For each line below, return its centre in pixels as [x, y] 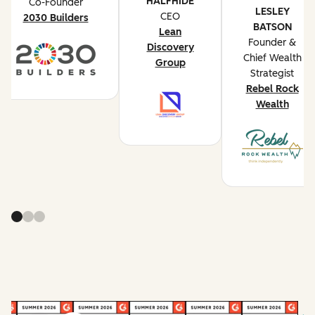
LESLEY [272, 12]
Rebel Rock [272, 89]
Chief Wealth [272, 58]
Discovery [170, 48]
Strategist [272, 74]
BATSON [272, 27]
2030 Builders [56, 18]
